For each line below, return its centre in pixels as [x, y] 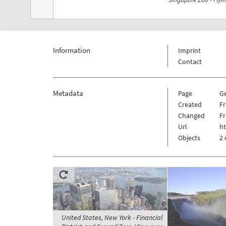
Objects [189, 138]
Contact [190, 62]
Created [190, 105]
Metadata [68, 93]
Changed [191, 116]
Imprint [189, 51]
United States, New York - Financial [112, 218]
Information [71, 50]
